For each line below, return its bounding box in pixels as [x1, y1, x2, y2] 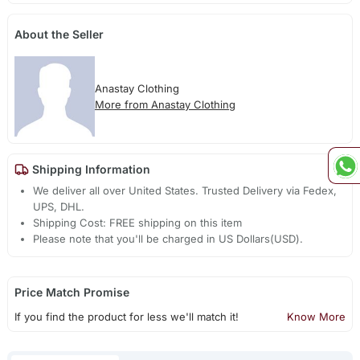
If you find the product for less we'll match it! [14, 310, 239, 324]
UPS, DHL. [33, 200, 85, 214]
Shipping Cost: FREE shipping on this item [33, 216, 243, 230]
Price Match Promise [14, 285, 129, 300]
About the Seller [14, 27, 104, 42]
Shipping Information [28, 162, 150, 177]
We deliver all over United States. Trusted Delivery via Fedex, [33, 184, 337, 198]
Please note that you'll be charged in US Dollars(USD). [33, 232, 304, 246]
